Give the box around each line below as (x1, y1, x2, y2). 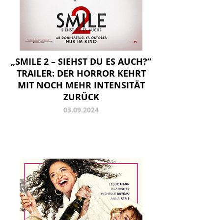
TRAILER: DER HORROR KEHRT (16, 67, 146, 80)
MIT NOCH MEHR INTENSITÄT (17, 79, 145, 91)
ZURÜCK (63, 91, 99, 103)
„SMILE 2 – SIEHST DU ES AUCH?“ (11, 55, 151, 68)
